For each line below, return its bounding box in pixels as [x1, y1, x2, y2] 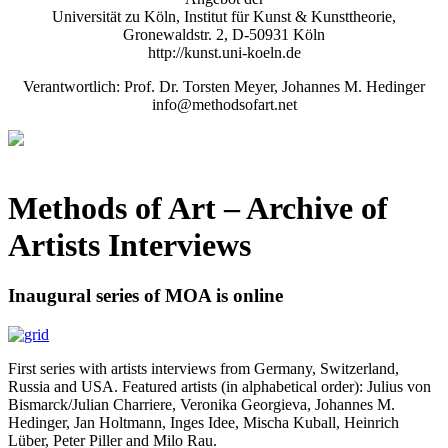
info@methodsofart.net [151, 96, 297, 114]
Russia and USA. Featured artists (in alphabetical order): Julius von [8, 377, 431, 395]
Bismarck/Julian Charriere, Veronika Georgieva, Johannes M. [8, 395, 395, 413]
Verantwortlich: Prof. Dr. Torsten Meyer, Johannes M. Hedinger [23, 78, 425, 96]
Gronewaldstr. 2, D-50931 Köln [123, 26, 325, 44]
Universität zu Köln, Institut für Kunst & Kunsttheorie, [52, 8, 396, 26]
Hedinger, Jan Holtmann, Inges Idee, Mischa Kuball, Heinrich [8, 413, 399, 431]
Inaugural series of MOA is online [8, 284, 283, 306]
